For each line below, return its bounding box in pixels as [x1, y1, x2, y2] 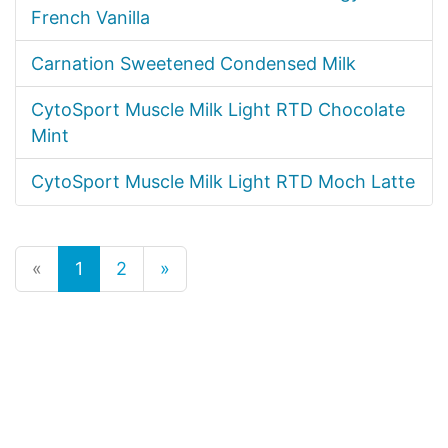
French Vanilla [31, 7, 150, 28]
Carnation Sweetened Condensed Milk [31, 53, 356, 74]
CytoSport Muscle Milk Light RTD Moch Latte [31, 171, 415, 192]
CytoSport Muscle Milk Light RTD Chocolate [31, 99, 405, 120]
